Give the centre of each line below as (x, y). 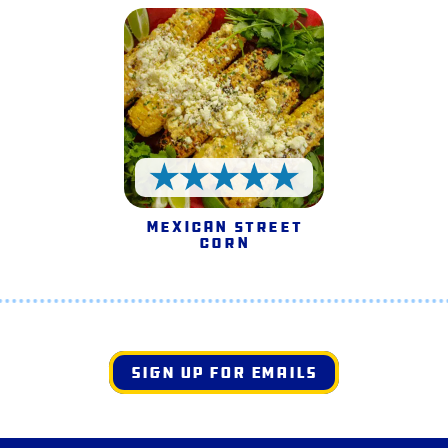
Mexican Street (224, 227)
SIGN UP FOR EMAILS (224, 372)
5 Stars (255, 198)
